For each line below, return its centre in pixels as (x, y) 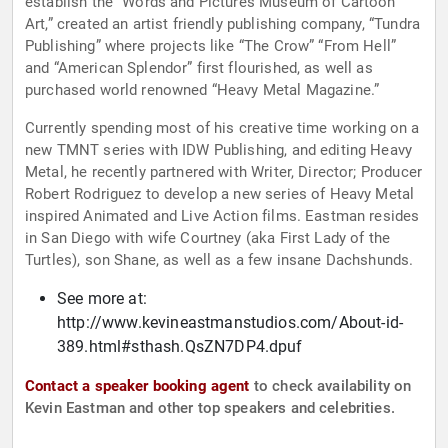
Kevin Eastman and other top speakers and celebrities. (210, 408)
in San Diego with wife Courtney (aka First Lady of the (208, 238)
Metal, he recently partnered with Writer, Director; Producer (223, 172)
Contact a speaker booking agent (137, 386)
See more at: (102, 299)
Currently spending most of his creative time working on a (222, 128)
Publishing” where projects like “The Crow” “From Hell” (211, 46)
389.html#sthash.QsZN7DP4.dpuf (180, 347)
